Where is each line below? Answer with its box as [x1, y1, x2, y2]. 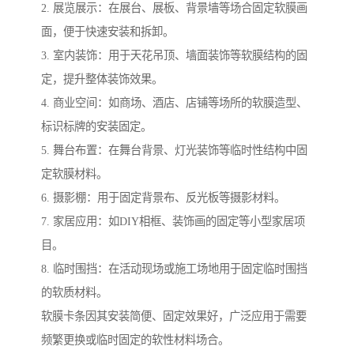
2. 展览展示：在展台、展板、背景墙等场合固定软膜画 [41, 2, 307, 15]
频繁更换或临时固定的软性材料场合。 [41, 333, 229, 347]
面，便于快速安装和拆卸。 [41, 25, 174, 39]
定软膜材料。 [41, 168, 107, 181]
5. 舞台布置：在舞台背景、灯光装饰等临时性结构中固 [41, 144, 307, 157]
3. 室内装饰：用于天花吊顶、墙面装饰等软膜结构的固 [41, 49, 307, 62]
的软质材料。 [41, 286, 107, 299]
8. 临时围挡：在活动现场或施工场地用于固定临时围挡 [41, 262, 307, 276]
